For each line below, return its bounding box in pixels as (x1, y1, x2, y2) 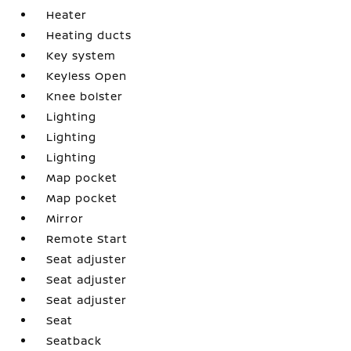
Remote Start (46, 230, 128, 246)
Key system (46, 47, 117, 63)
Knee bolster (46, 88, 124, 103)
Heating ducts (46, 27, 132, 42)
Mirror (46, 210, 85, 226)
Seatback (46, 332, 103, 348)
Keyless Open (46, 67, 128, 83)
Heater (46, 6, 88, 22)
